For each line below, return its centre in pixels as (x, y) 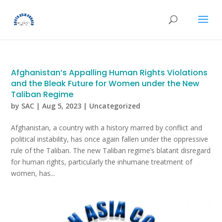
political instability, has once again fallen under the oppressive (110, 139)
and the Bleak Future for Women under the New (105, 83)
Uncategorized (115, 106)
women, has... (33, 173)
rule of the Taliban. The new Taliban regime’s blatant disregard (111, 150)
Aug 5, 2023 (62, 106)
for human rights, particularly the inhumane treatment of (102, 162)
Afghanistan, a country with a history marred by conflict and (107, 128)
